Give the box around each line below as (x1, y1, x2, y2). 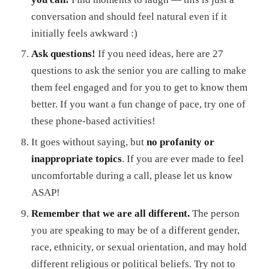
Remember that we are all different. (31, 208, 190, 220)
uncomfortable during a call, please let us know (31, 170, 232, 182)
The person (190, 208, 240, 220)
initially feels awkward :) (31, 27, 138, 39)
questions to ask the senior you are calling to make (31, 65, 246, 77)
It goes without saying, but (31, 136, 147, 148)
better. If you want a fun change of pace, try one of (31, 98, 246, 110)
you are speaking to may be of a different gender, (31, 225, 240, 237)
